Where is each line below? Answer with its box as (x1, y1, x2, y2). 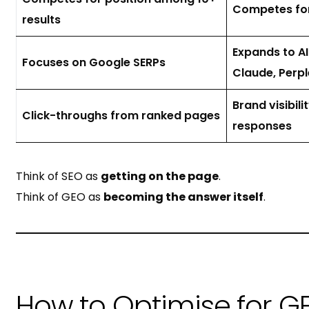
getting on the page (100, 168, 219, 184)
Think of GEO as (15, 188, 103, 205)
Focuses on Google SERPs (21, 54, 166, 70)
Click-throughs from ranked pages (21, 107, 220, 123)
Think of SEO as (15, 168, 101, 184)
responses (232, 117, 292, 134)
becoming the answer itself (103, 188, 263, 205)
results (21, 11, 61, 28)
